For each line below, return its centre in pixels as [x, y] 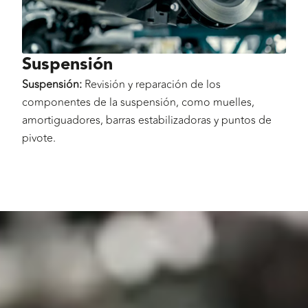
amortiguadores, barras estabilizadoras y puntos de [147, 121]
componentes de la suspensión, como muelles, [138, 103]
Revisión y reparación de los [151, 85]
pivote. [39, 139]
